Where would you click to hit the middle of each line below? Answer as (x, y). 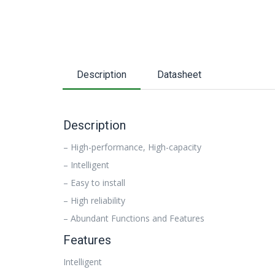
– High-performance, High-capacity (132, 147)
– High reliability (94, 200)
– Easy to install (94, 182)
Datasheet (179, 74)
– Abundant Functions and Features (134, 218)
